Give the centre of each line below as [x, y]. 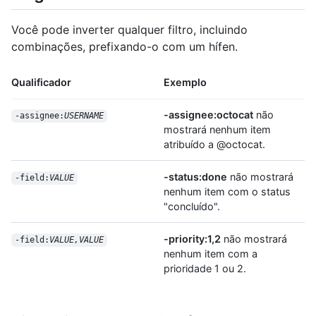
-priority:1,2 [192, 239]
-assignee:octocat [208, 115]
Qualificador [41, 83]
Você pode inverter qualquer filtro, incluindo [129, 30]
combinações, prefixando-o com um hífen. [124, 47]
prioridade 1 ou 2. [205, 269]
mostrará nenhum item [217, 130]
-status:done [195, 177]
